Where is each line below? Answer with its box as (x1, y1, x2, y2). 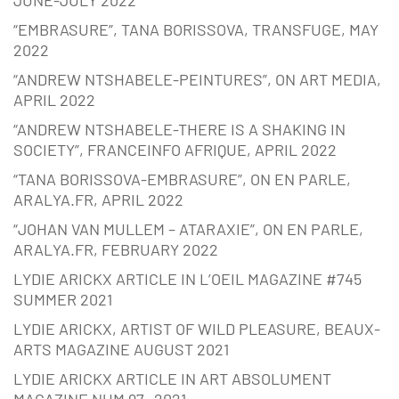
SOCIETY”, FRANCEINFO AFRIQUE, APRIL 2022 (13, 140, 337, 160)
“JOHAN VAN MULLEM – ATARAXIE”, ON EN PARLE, (13, 219, 363, 240)
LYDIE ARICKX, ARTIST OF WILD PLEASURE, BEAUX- (13, 319, 380, 339)
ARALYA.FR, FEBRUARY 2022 (13, 240, 218, 260)
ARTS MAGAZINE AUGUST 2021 (13, 339, 229, 360)
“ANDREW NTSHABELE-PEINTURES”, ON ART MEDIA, (13, 69, 381, 90)
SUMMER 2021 (13, 289, 112, 310)
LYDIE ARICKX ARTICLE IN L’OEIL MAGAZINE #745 (13, 269, 362, 289)
